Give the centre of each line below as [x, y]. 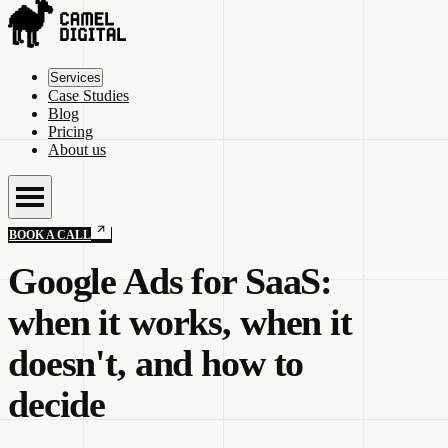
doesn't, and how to [156, 363]
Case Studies [88, 95]
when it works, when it [180, 322]
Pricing [70, 131]
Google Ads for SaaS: [170, 281]
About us [77, 149]
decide [57, 404]
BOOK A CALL [50, 235]
